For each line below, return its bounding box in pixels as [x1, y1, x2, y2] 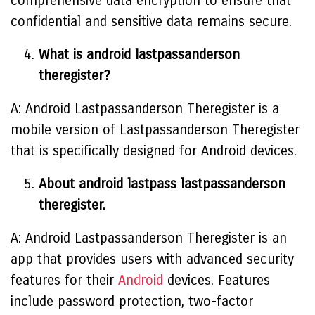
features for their [11, 272, 118, 288]
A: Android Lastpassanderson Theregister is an [11, 230, 287, 246]
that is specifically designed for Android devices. [11, 143, 297, 159]
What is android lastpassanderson [39, 46, 240, 63]
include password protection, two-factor [11, 293, 253, 309]
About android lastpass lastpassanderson [39, 176, 285, 192]
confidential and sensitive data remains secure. [11, 13, 292, 30]
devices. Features [163, 272, 270, 288]
